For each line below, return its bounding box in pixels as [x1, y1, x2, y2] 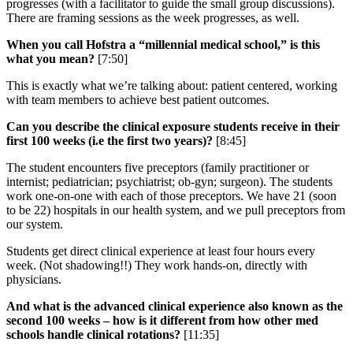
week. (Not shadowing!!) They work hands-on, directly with [6, 258, 307, 272]
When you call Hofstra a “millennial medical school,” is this [6, 37, 320, 51]
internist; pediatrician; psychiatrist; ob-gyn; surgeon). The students [6, 174, 333, 188]
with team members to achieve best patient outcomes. [6, 92, 269, 106]
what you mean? [6, 51, 95, 65]
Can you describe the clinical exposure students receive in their [6, 119, 340, 133]
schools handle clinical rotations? [6, 327, 180, 341]
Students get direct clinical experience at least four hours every [6, 243, 315, 258]
